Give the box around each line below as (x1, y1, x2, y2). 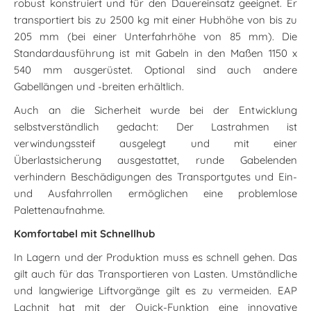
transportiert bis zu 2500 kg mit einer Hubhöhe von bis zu (14, 12, 297, 26)
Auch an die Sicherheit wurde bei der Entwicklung (14, 103, 297, 117)
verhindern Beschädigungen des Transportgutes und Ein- (14, 169, 297, 183)
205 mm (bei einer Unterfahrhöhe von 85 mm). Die (14, 29, 297, 43)
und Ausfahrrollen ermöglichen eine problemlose (14, 186, 297, 200)
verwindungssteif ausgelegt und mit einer (14, 136, 297, 150)
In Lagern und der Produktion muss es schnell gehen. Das (14, 250, 297, 264)
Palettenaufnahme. (14, 203, 105, 217)
